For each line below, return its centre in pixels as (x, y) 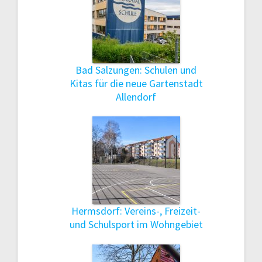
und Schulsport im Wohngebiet (136, 225)
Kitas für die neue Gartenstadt (136, 83)
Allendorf (136, 96)
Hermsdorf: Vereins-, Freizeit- (136, 211)
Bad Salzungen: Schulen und (136, 70)
